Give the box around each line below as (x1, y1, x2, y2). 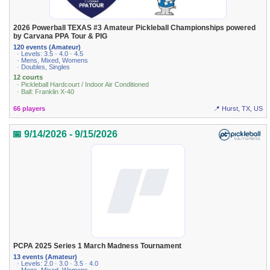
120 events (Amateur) (13, 43, 81, 51)
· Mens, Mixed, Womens (17, 56, 89, 64)
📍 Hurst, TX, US (213, 104, 263, 112)
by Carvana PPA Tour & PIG (13, 31, 108, 40)
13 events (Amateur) (13, 253, 78, 261)
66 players (13, 104, 46, 112)
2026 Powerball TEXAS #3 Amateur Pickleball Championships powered (13, 23, 256, 32)
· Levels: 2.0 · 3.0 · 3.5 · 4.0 (17, 260, 99, 268)
